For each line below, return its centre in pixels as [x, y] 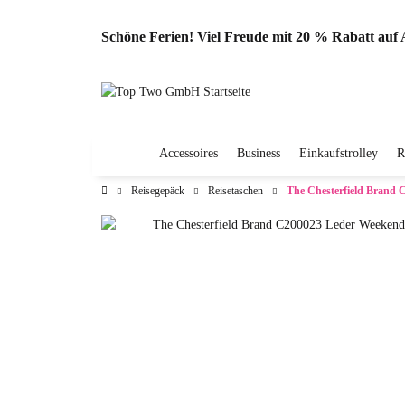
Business [259, 153]
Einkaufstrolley [339, 153]
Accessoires [188, 153]
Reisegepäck [158, 191]
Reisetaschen [235, 191]
